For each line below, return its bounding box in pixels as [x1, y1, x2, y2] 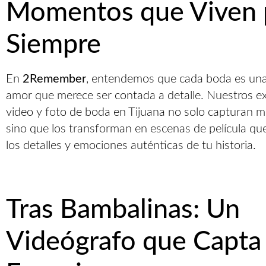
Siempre [6, 31, 101, 58]
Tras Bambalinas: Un [6, 197, 240, 223]
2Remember [23, 73, 86, 85]
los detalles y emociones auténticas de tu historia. [6, 140, 256, 151]
